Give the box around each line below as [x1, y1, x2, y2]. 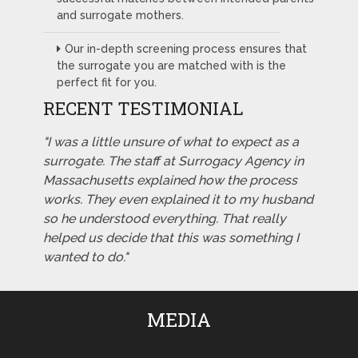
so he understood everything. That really [42, 210, 286, 226]
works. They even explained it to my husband [42, 191, 313, 207]
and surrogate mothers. [56, 8, 184, 22]
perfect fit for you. [56, 75, 157, 89]
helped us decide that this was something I [42, 229, 299, 245]
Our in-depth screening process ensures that [64, 42, 307, 55]
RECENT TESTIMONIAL [42, 96, 243, 120]
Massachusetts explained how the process [42, 172, 297, 188]
